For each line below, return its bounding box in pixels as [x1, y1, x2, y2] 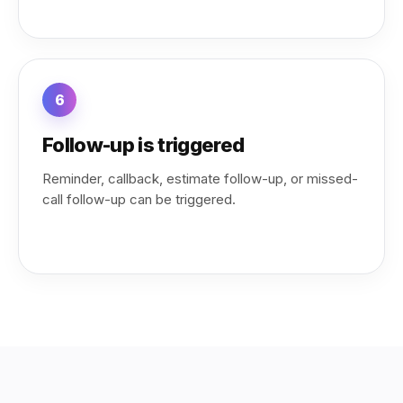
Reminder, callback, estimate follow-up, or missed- [42, 170, 358, 187]
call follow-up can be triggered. [42, 191, 236, 208]
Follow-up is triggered [42, 133, 245, 157]
